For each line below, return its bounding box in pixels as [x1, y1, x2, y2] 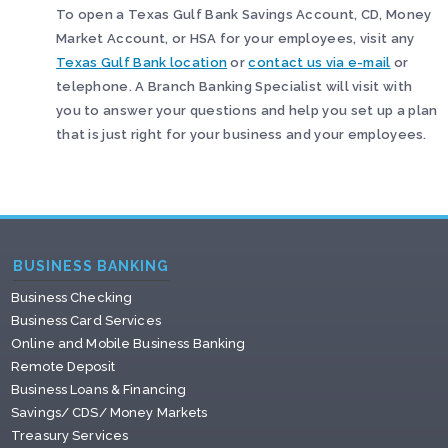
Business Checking [11, 290, 133, 305]
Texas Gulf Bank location [56, 55, 228, 70]
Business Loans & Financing [11, 382, 187, 397]
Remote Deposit [11, 359, 115, 374]
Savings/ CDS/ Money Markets [11, 405, 208, 420]
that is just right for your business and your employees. [56, 127, 427, 142]
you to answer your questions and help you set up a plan [56, 103, 438, 118]
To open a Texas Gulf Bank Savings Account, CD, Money [56, 7, 432, 22]
